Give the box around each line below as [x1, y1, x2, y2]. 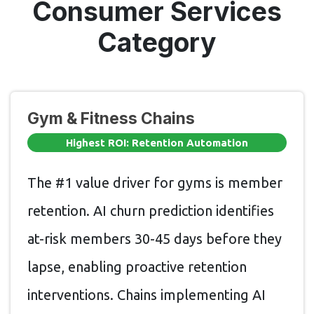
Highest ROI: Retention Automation [66, 136, 248, 149]
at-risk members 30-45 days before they [27, 231, 282, 247]
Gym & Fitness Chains [27, 108, 195, 128]
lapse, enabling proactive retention [27, 259, 247, 275]
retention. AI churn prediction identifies [27, 203, 274, 219]
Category [97, 26, 217, 58]
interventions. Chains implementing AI [27, 287, 266, 303]
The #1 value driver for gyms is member [27, 175, 282, 191]
